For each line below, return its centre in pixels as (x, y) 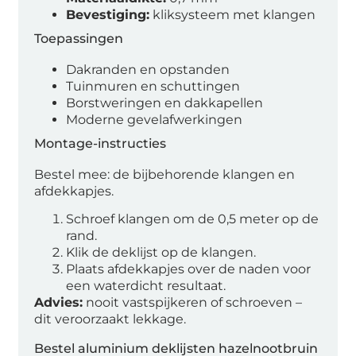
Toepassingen (79, 38)
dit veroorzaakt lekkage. (110, 319)
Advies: (59, 303)
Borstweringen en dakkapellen (165, 103)
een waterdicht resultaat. (146, 286)
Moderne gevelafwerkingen (155, 119)
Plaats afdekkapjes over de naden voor (189, 269)
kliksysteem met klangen (233, 14)
